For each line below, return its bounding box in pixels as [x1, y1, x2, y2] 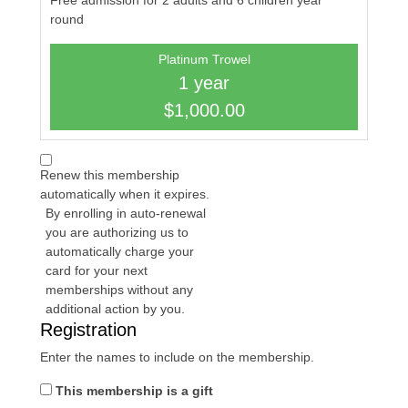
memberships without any [45, 282, 193, 297]
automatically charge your [45, 244, 194, 259]
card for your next [45, 263, 148, 278]
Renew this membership [40, 168, 179, 182]
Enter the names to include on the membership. [40, 350, 314, 364]
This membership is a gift [56, 383, 213, 398]
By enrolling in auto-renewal [45, 206, 206, 220]
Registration [40, 320, 137, 340]
